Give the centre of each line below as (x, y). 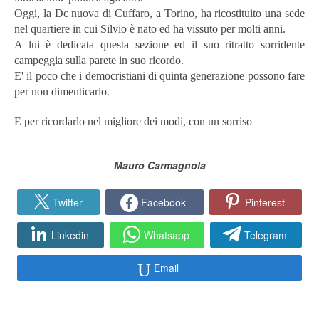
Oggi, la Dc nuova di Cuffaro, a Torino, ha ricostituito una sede (159, 13)
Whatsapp (166, 235)
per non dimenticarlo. (62, 91)
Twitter (68, 202)
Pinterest (265, 202)
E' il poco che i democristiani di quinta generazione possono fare (159, 75)
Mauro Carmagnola (159, 165)
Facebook (164, 202)
